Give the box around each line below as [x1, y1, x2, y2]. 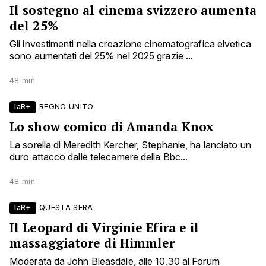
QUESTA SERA [39, 203, 93, 213]
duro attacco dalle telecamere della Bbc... [9, 151, 188, 163]
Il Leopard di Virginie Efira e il [9, 219, 199, 236]
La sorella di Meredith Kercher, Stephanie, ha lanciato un [9, 139, 251, 151]
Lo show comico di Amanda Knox [9, 118, 214, 135]
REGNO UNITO [39, 102, 94, 112]
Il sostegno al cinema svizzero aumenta [9, 2, 256, 19]
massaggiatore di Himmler [9, 235, 175, 252]
